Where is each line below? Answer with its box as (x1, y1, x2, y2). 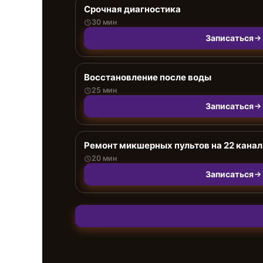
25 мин (92, 86, 117, 95)
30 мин (92, 18, 117, 26)
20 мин (92, 154, 117, 163)
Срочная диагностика (84, 4, 181, 15)
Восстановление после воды (84, 72, 211, 83)
